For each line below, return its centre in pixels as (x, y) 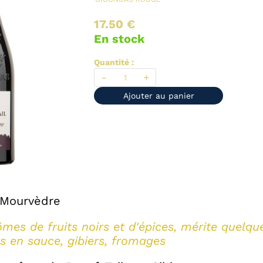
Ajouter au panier (159, 96)
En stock (119, 39)
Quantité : (114, 62)
